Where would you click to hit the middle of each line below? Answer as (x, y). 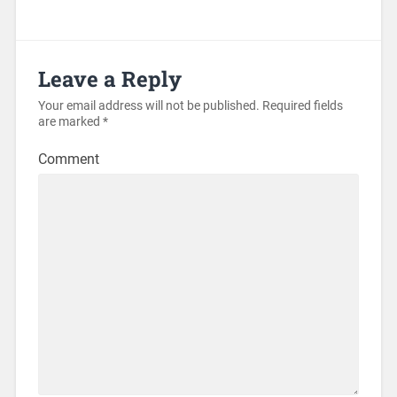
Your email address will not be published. (148, 105)
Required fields (301, 105)
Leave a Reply (109, 78)
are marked (70, 121)
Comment (68, 159)
